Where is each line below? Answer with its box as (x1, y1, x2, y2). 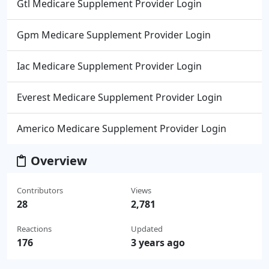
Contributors (17, 185, 63, 196)
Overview (31, 153, 87, 169)
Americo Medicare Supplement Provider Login (17, 122, 226, 136)
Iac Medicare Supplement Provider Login (17, 59, 202, 73)
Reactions (17, 223, 52, 235)
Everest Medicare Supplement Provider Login (17, 91, 222, 104)
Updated (130, 223, 163, 235)
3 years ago (130, 236, 185, 250)
